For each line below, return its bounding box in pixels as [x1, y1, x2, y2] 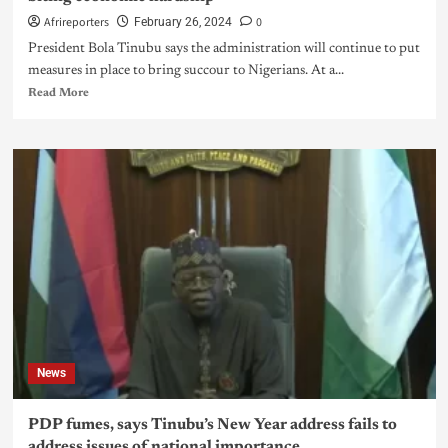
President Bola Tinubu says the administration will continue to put [27, 42, 420, 57]
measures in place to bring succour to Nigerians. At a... [27, 64, 344, 79]
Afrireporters [43, 14, 109, 32]
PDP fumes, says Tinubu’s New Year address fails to [27, 417, 397, 434]
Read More [27, 87, 89, 100]
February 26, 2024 [133, 15, 232, 30]
